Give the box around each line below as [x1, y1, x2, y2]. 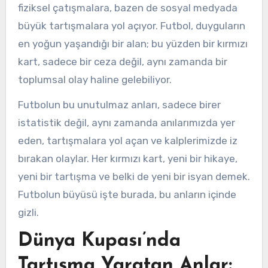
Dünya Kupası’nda [17, 232, 181, 251]
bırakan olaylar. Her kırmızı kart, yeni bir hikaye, [17, 153, 237, 165]
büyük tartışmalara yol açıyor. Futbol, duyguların [17, 19, 245, 32]
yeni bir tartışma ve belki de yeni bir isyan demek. [17, 170, 250, 183]
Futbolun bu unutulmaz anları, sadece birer [17, 99, 221, 111]
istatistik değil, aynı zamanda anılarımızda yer [17, 117, 235, 129]
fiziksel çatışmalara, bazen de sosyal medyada [17, 1, 237, 14]
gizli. [17, 206, 39, 219]
